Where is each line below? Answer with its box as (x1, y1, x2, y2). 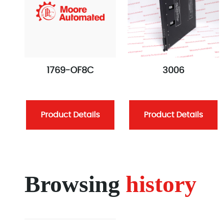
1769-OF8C (47, 66, 94, 75)
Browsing (25, 170, 126, 197)
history (126, 170, 196, 197)
